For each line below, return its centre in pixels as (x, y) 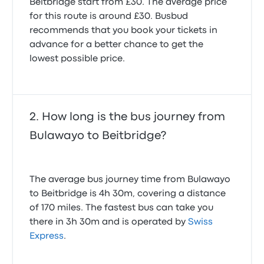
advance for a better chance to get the (117, 45)
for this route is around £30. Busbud (109, 16)
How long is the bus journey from (134, 117)
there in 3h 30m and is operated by (109, 222)
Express (47, 236)
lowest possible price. (77, 59)
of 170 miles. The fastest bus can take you (122, 208)
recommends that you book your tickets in (124, 31)
